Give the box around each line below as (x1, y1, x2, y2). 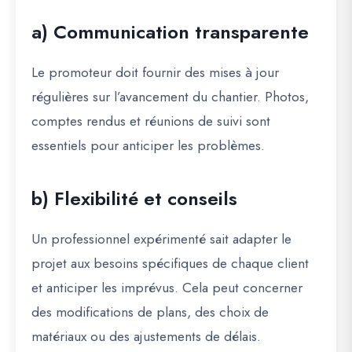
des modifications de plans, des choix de (31, 302, 269, 323)
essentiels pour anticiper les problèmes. (31, 135, 265, 156)
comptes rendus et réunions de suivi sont (31, 111, 270, 132)
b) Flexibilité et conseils (31, 185, 237, 213)
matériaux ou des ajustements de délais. (31, 326, 261, 347)
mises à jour (209, 62, 279, 83)
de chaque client (208, 253, 309, 274)
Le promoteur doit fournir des (31, 62, 209, 83)
